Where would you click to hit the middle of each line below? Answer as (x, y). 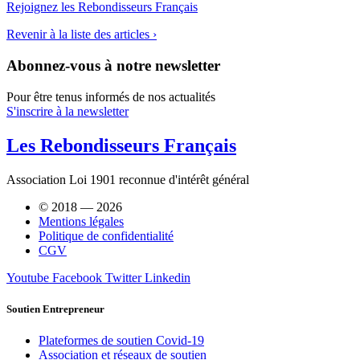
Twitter (123, 277)
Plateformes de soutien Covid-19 (121, 340)
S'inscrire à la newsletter (67, 111)
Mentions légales (81, 221)
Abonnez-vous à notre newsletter (113, 65)
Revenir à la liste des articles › (82, 35)
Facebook (77, 277)
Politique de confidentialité (106, 235)
